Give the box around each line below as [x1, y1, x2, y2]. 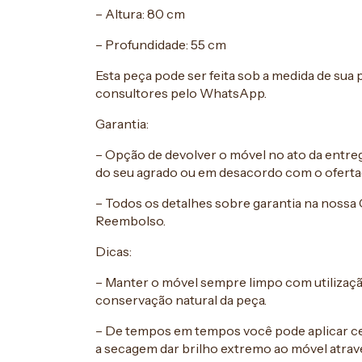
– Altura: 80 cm [95, 5, 185, 22]
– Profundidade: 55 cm [95, 36, 226, 53]
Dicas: [95, 242, 132, 259]
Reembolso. [95, 212, 166, 229]
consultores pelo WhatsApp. [95, 84, 267, 101]
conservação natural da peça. [95, 291, 267, 308]
